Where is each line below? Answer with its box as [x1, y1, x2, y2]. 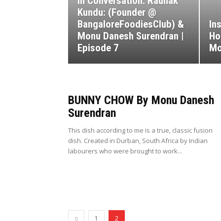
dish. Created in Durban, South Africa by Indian [68, 136, 208, 146]
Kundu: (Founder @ [77, 6, 156, 19]
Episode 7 [77, 42, 119, 54]
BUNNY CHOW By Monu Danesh [68, 93, 214, 108]
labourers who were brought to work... [68, 147, 182, 156]
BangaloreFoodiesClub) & [77, 18, 184, 31]
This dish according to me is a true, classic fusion [68, 126, 213, 135]
